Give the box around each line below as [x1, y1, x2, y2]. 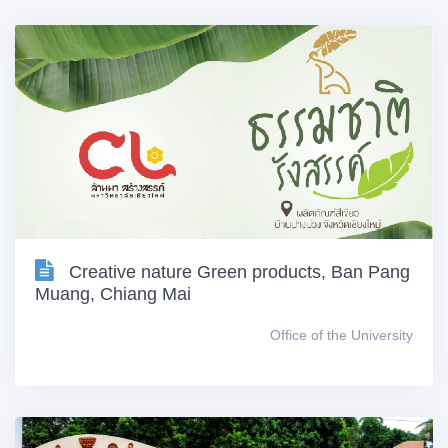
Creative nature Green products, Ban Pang [69, 262, 410, 283]
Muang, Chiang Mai [35, 284, 191, 305]
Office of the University [270, 327, 413, 344]
